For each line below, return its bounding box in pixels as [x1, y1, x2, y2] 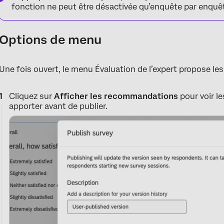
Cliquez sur [9, 91, 54, 101]
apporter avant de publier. [9, 101, 108, 111]
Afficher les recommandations [54, 91, 180, 101]
